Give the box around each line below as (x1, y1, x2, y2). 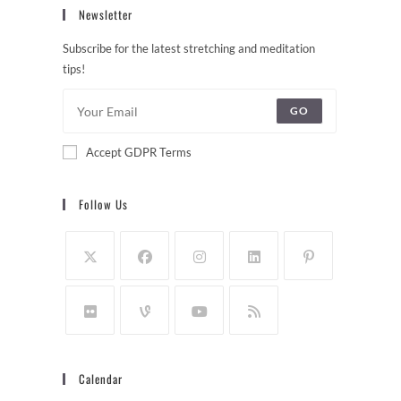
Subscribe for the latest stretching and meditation (63, 41, 315, 56)
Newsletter (79, 5, 132, 24)
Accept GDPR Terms (86, 145, 192, 160)
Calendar (79, 370, 123, 388)
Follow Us (79, 195, 128, 214)
